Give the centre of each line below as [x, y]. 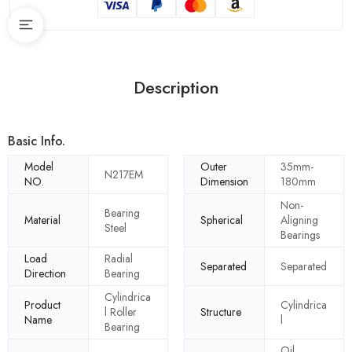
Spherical [222, 220]
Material [42, 220]
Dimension [224, 182]
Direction [45, 274]
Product [42, 304]
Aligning [299, 220]
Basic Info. [37, 141]
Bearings [300, 235]
